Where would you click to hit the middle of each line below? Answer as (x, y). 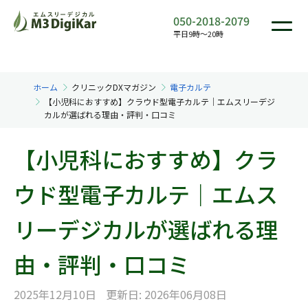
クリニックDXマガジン (114, 87)
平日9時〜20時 (198, 33)
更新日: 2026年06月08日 (166, 294)
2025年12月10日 (56, 294)
